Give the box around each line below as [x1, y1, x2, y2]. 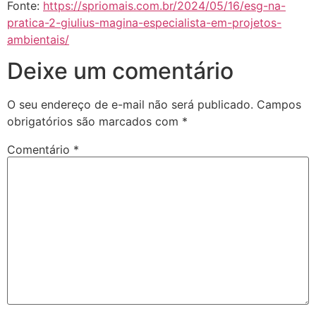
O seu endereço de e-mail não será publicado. [7, 97, 253, 111]
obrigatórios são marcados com [7, 114, 182, 128]
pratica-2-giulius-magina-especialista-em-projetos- [7, 15, 281, 30]
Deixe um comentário [7, 56, 233, 85]
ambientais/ [7, 32, 69, 47]
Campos [257, 97, 301, 111]
